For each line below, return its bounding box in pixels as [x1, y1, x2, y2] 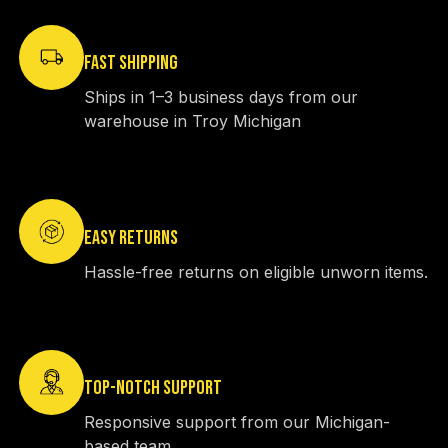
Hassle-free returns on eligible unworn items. [84, 261, 429, 282]
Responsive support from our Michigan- [84, 412, 391, 433]
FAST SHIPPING [84, 51, 179, 76]
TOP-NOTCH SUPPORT [84, 376, 223, 401]
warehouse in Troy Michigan [84, 111, 302, 132]
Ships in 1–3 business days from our [84, 87, 359, 108]
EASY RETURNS [84, 225, 179, 250]
